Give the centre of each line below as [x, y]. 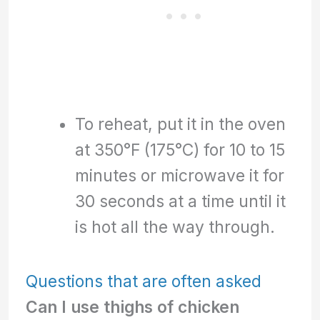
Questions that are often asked [144, 281]
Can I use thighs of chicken [133, 307]
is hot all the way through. [175, 227]
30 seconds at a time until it [180, 201]
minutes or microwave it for [179, 176]
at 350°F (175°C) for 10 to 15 [180, 150]
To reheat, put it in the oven [180, 124]
